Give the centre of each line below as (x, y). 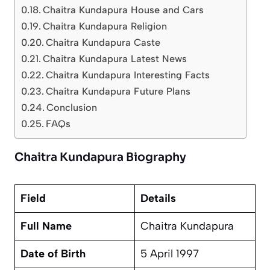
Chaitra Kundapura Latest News (115, 59)
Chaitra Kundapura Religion (105, 27)
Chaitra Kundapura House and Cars (124, 10)
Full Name (46, 226)
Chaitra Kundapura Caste (103, 43)
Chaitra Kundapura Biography (102, 158)
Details (158, 199)
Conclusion (72, 108)
